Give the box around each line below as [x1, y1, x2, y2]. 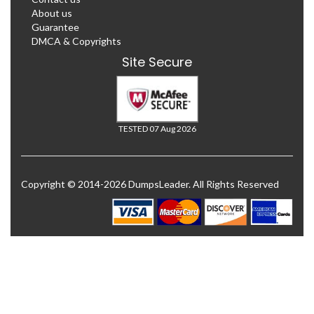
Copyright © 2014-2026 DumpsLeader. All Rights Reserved [21, 177, 279, 190]
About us [32, 6, 72, 19]
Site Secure [122, 53, 192, 71]
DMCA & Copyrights [32, 34, 121, 47]
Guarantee [32, 20, 79, 33]
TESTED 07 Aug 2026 [118, 123, 196, 134]
